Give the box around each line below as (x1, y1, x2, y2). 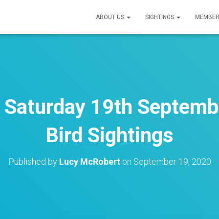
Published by (8, 156, 59, 167)
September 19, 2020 (133, 156, 211, 167)
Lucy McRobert (59, 156, 120, 167)
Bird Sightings (45, 123, 174, 147)
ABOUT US (96, 14, 126, 21)
